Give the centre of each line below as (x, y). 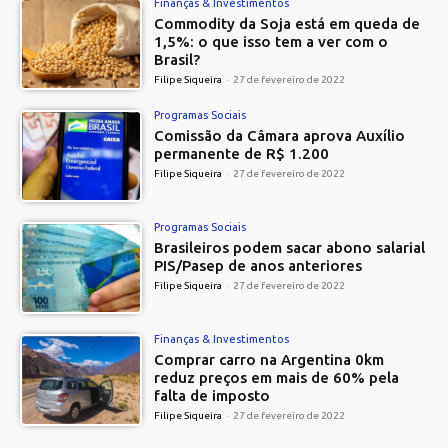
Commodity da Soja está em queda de (287, 24)
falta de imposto (212, 395)
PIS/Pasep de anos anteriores (258, 265)
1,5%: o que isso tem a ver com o (271, 42)
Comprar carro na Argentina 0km (269, 359)
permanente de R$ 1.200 (242, 154)
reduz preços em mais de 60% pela (277, 377)
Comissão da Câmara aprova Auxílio (280, 136)
